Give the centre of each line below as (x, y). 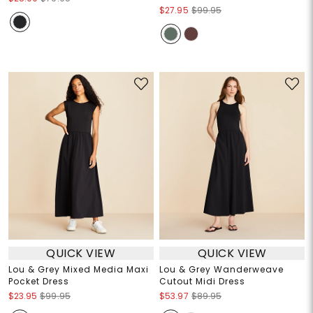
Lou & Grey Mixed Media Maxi (78, 270)
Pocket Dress (38, 282)
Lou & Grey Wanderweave (221, 270)
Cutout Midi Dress (202, 282)
